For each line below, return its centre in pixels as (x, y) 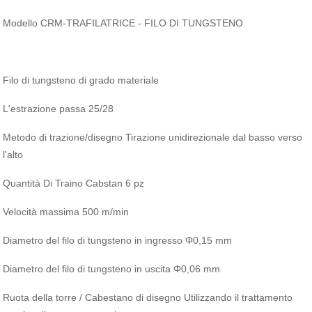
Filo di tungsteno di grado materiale (81, 80)
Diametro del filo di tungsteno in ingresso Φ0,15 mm (118, 240)
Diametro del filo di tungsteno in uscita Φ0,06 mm (112, 269)
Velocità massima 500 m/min (66, 212)
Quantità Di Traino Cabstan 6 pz (74, 183)
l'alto (13, 155)
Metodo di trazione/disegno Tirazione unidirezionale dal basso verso (153, 137)
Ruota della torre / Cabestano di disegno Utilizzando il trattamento (148, 297)
